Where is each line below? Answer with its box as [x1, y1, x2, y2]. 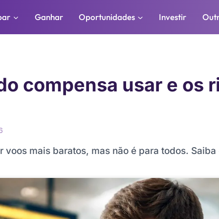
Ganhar [34, 12, 63, 22]
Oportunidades [79, 12, 135, 22]
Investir [159, 12, 187, 22]
